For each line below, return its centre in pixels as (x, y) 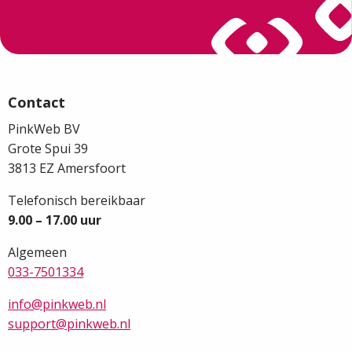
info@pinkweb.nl (57, 304)
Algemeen (37, 253)
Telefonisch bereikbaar (77, 201)
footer (38, 87)
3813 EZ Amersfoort (67, 169)
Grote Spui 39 (48, 149)
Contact (37, 103)
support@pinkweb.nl (69, 324)
